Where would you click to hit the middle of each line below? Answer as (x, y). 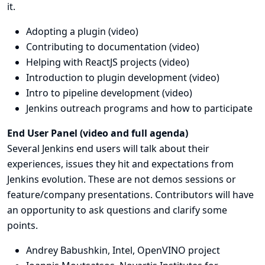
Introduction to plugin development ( (109, 77)
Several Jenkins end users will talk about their (108, 148)
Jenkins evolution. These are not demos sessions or (122, 179)
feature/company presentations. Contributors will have (130, 195)
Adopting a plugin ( (69, 31)
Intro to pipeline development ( (96, 93)
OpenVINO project (179, 250)
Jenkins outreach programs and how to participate (139, 108)
